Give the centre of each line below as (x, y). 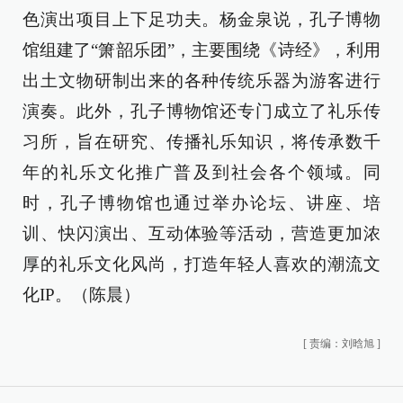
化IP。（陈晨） (81, 295)
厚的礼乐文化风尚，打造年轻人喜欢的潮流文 (201, 264)
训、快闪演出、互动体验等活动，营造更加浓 (201, 234)
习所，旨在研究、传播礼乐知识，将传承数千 (201, 142)
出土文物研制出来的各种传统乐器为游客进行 (201, 81)
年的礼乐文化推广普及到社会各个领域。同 (201, 173)
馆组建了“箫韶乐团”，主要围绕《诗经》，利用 (201, 50)
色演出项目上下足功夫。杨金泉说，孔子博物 (201, 20)
